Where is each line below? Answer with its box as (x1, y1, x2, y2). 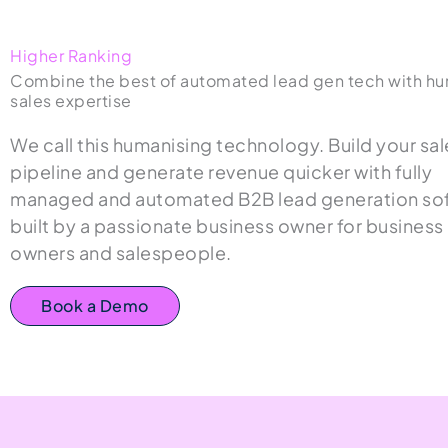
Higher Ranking (10, 45, 132, 66)
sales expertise (10, 90, 132, 111)
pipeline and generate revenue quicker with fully (10, 160, 432, 183)
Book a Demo (41, 295, 149, 316)
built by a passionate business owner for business (10, 214, 444, 237)
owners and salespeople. (10, 241, 232, 264)
